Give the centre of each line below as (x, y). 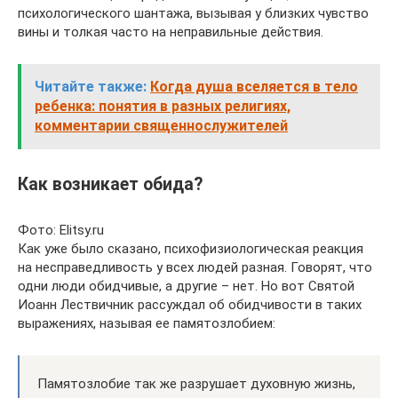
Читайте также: (91, 87)
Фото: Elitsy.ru (61, 230)
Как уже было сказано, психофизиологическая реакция (191, 249)
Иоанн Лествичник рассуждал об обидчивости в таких (190, 305)
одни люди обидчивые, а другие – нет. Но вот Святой (186, 286)
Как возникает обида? (110, 185)
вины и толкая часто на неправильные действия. (171, 32)
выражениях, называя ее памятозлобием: (147, 323)
